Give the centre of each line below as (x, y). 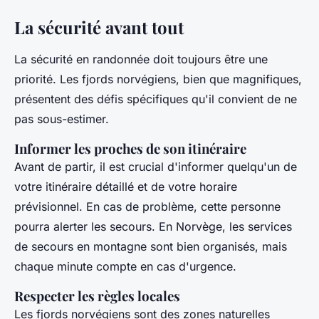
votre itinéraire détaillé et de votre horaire (126, 186)
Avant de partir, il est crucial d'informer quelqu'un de (156, 166)
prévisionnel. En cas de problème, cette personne (147, 206)
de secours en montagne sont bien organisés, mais (151, 246)
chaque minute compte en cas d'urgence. (125, 266)
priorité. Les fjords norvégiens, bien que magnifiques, (158, 79)
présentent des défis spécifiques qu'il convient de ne (156, 99)
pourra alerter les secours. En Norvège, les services (153, 226)
